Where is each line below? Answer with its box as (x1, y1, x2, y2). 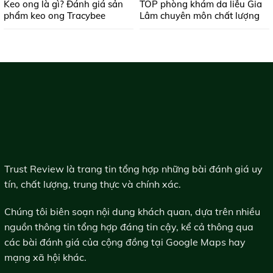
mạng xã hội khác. (4, 251, 87, 264)
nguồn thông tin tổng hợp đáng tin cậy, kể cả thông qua (4, 221, 253, 233)
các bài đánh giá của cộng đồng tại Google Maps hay (4, 236, 246, 249)
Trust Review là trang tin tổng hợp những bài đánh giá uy (4, 162, 263, 175)
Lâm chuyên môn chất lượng (140, 10, 260, 22)
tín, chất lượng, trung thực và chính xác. (4, 177, 181, 190)
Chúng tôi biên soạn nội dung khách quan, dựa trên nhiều (4, 205, 260, 218)
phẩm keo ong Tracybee (4, 10, 105, 22)
